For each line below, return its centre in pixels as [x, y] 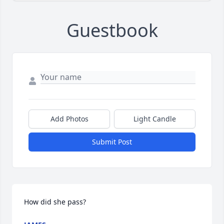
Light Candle [155, 119]
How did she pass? [55, 202]
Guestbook [112, 30]
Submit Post [112, 142]
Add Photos [69, 119]
